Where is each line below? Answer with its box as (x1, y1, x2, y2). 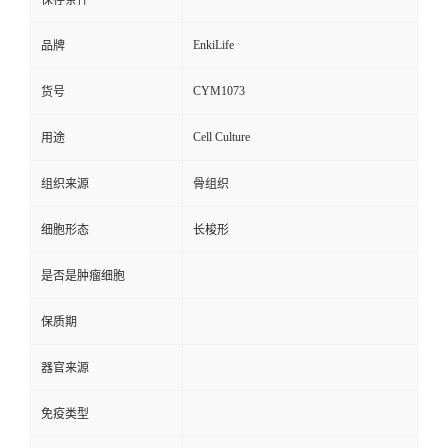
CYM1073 (193, 84, 245, 99)
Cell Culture (193, 130, 250, 145)
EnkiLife (193, 38, 234, 53)
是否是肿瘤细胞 (41, 269, 125, 284)
